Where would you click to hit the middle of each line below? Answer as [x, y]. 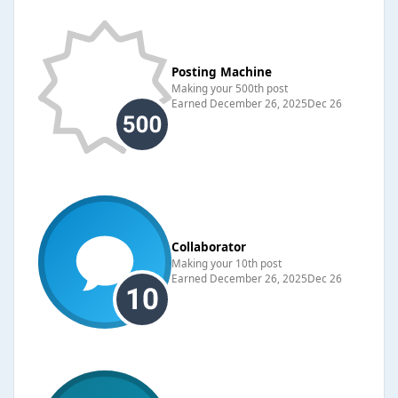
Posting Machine [222, 72]
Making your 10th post [227, 263]
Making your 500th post [230, 88]
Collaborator [209, 247]
